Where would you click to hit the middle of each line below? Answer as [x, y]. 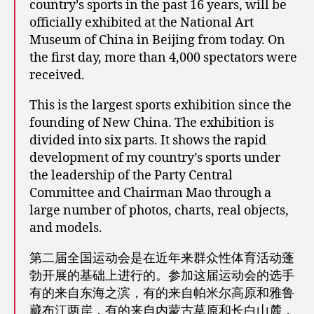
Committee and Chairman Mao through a [150, 193]
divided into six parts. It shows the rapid [148, 141]
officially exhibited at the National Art [142, 23]
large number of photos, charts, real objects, [159, 211]
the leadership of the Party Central [131, 176]
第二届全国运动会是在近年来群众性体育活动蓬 [162, 259]
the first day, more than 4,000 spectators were [163, 58]
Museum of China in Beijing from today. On [157, 41]
